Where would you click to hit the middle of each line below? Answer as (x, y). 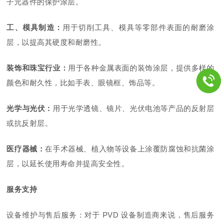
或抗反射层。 (30, 123)
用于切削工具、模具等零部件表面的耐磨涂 (139, 27)
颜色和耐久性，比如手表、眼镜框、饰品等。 (83, 82)
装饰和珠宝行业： (37, 68)
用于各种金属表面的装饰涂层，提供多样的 (141, 68)
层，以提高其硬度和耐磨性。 (56, 42)
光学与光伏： (30, 108)
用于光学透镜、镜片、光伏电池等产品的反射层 (134, 108)
